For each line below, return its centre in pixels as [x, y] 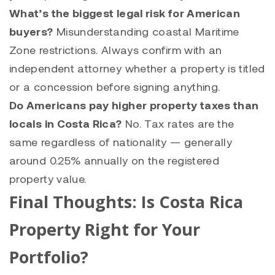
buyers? [31, 31]
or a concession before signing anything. [115, 86]
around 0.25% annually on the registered [114, 160]
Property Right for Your [105, 229]
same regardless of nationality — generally [121, 141]
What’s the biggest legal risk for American [125, 13]
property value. [48, 178]
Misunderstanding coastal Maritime [146, 31]
